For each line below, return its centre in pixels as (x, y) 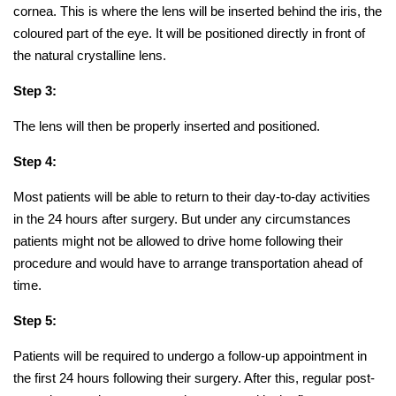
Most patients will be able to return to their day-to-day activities (192, 196)
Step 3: (35, 90)
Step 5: (35, 320)
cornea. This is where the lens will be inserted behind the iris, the (198, 11)
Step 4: (35, 161)
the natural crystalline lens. (90, 55)
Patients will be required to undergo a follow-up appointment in (190, 355)
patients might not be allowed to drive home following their (178, 240)
